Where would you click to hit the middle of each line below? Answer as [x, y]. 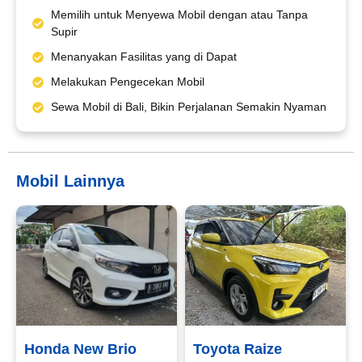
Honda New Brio [80, 349]
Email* [61, 72]
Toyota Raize [238, 349]
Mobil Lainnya [70, 181]
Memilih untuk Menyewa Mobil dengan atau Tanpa [179, 15]
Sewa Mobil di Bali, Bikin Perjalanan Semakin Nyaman [188, 107]
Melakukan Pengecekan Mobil [127, 82]
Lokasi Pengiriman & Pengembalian [156, 207]
